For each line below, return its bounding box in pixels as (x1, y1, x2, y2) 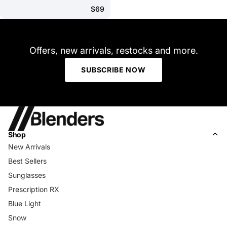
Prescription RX (8, 184, 59, 194)
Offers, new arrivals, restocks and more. (29, 45, 198, 56)
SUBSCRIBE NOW (81, 65, 146, 74)
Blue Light (8, 199, 41, 208)
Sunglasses (8, 170, 46, 179)
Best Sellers (8, 156, 47, 165)
